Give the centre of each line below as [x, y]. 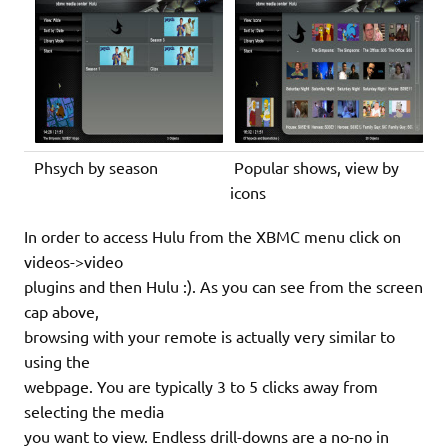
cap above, [61, 310]
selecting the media [94, 410]
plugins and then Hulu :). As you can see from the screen [223, 285]
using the [57, 360]
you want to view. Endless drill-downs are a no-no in [206, 435]
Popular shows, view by [315, 166]
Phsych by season [94, 166]
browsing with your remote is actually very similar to [209, 335]
